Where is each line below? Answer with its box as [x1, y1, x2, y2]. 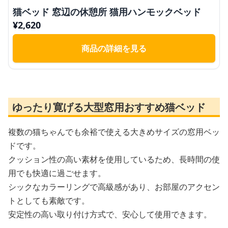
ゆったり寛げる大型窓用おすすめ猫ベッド [12, 100, 206, 114]
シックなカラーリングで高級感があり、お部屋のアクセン [8, 181, 220, 192]
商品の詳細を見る [81, 42, 147, 54]
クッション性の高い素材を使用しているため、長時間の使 [8, 153, 220, 165]
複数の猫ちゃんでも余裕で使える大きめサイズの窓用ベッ [8, 126, 220, 137]
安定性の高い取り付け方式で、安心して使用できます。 [8, 208, 212, 220]
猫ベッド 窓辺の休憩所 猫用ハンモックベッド [13, 5, 201, 18]
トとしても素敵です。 [8, 194, 90, 206]
